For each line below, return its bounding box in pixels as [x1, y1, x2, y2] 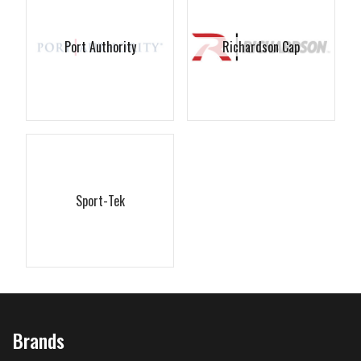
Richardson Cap [222, 37, 300, 56]
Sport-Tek [75, 190, 125, 210]
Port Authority [64, 37, 136, 56]
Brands [13, 325, 64, 355]
